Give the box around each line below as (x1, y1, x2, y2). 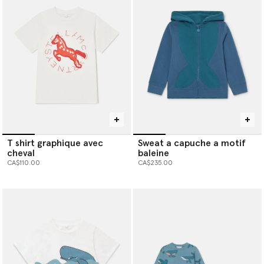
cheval (7, 148, 35, 158)
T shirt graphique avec (7, 138, 103, 148)
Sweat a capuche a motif (138, 138, 246, 148)
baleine (138, 148, 169, 158)
